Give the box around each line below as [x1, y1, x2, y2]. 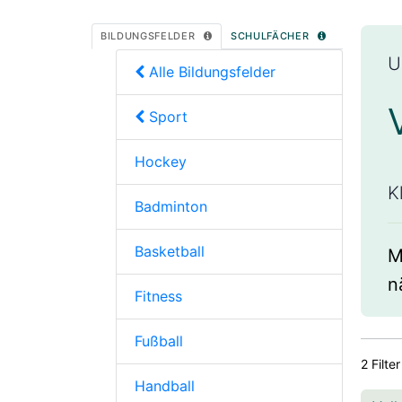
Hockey [135, 152, 187, 170]
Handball [135, 376, 195, 395]
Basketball [135, 241, 205, 260]
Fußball [135, 331, 183, 350]
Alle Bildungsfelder [144, 62, 275, 81]
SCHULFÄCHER [230, 29, 310, 42]
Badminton [135, 197, 207, 215]
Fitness [135, 286, 182, 305]
